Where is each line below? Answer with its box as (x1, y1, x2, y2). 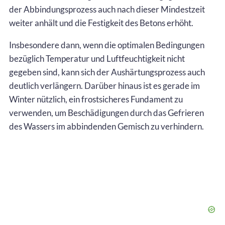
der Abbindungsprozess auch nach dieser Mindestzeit (9, 4, 205, 15)
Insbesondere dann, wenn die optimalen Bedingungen (9, 40, 204, 51)
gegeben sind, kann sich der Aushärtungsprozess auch (9, 67, 205, 78)
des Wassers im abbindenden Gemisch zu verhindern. (9, 121, 204, 132)
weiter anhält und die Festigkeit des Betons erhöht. (9, 18, 193, 29)
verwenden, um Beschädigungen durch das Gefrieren (9, 107, 204, 119)
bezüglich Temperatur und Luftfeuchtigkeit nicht (9, 53, 185, 64)
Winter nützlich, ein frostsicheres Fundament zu (9, 94, 183, 105)
